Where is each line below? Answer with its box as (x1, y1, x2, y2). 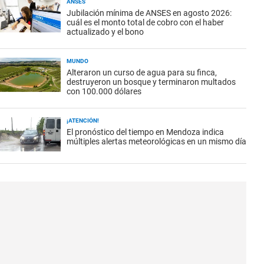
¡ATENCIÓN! (67, 117, 99, 124)
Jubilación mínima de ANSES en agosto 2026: (67, 8, 232, 18)
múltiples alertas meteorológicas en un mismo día (67, 137, 246, 146)
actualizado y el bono (67, 27, 144, 37)
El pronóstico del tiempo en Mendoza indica (67, 127, 224, 137)
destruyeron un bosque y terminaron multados (67, 77, 236, 87)
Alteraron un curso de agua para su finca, (67, 68, 217, 77)
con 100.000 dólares (67, 87, 141, 96)
